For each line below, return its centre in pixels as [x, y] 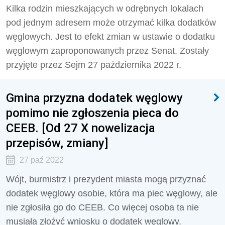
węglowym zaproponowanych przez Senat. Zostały [107, 51]
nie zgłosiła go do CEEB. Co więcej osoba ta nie [102, 207]
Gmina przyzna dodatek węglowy [94, 98]
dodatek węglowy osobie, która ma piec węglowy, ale [112, 193]
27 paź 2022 [41, 160]
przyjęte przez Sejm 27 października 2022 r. [94, 65]
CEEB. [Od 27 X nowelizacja [81, 128]
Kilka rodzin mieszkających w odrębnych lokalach [105, 9]
